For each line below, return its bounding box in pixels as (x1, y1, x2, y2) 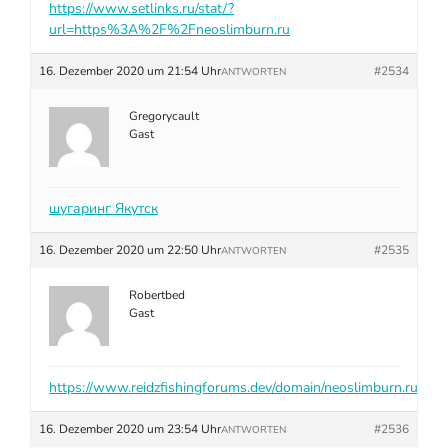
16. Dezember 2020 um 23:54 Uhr (39, 421, 221, 437)
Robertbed (129, 287, 185, 303)
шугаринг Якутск (49, 199, 158, 218)
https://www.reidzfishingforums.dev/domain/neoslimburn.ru (49, 378, 418, 397)
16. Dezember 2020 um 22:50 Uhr (39, 242, 221, 258)
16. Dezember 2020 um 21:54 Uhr (39, 63, 221, 79)
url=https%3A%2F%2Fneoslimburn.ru (49, 20, 290, 39)
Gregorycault (129, 108, 199, 124)
